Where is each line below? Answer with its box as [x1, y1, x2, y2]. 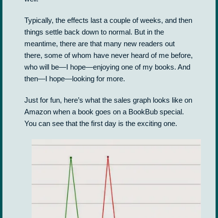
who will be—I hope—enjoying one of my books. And [24, 63, 190, 71]
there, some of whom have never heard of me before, [24, 51, 193, 59]
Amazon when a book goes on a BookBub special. [24, 108, 184, 116]
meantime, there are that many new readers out [24, 39, 175, 48]
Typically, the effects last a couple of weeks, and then [24, 16, 192, 24]
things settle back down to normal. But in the [24, 28, 164, 36]
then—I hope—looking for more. [24, 74, 125, 83]
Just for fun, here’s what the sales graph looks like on [24, 96, 192, 104]
